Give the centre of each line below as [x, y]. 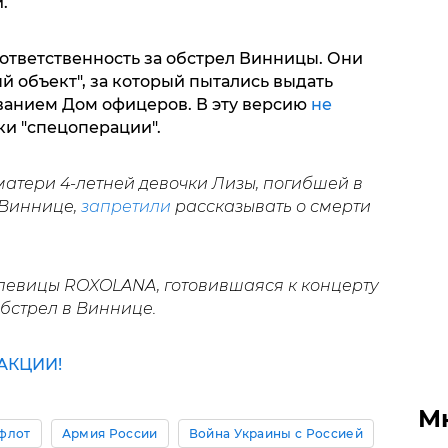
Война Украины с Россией [275, 434]
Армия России [109, 434]
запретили [125, 207]
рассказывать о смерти [270, 207]
